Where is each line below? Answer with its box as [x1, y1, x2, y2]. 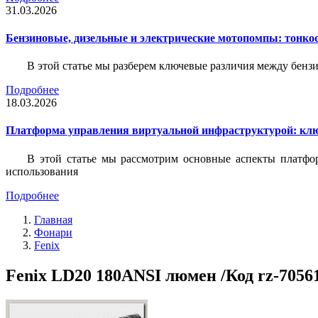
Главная [34, 213, 72, 226]
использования [6, 165, 78, 177]
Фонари [34, 226, 72, 238]
